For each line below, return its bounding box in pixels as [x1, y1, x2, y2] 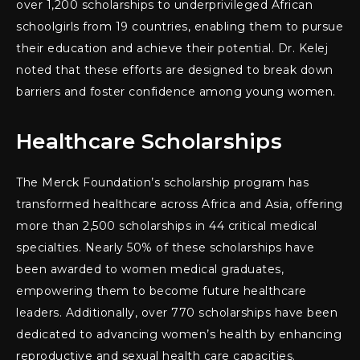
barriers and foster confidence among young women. [16, 84, 336, 100]
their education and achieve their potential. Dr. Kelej [16, 41, 328, 56]
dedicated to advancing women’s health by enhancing [16, 327, 342, 342]
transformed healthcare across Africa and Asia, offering [16, 197, 343, 212]
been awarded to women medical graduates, [16, 262, 284, 277]
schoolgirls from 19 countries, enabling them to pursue [16, 19, 343, 35]
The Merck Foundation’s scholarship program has [16, 175, 309, 190]
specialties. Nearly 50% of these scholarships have [16, 240, 314, 256]
